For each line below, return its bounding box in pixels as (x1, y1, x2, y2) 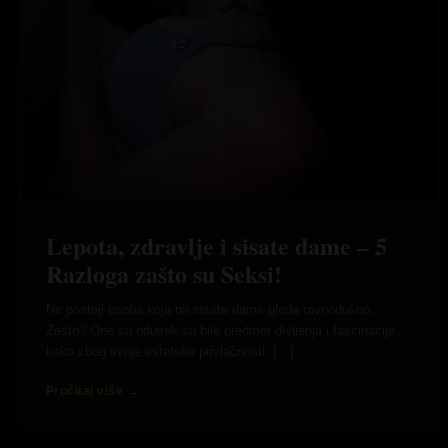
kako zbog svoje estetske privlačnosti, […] (46, 344, 294, 360)
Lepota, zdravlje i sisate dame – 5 (46, 228, 387, 264)
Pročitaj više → (46, 384, 140, 399)
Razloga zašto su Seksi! (46, 256, 282, 292)
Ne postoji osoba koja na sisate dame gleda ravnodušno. (46, 302, 374, 318)
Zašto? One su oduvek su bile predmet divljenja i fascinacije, (46, 323, 399, 339)
